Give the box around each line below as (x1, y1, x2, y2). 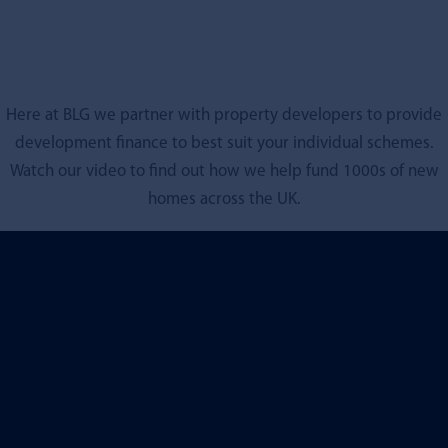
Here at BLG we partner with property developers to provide (6, 106, 442, 124)
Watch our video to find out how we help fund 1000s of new (9, 162, 439, 180)
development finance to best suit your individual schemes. (14, 134, 434, 152)
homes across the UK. (147, 190, 301, 208)
